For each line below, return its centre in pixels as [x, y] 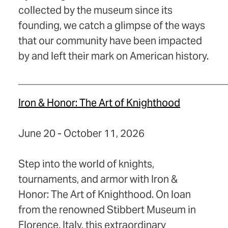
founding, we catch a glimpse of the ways [112, 26]
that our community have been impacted [110, 41]
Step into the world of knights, [86, 164]
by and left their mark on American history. [113, 56]
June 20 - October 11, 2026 [81, 134]
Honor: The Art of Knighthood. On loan [105, 195]
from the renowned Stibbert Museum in [107, 210]
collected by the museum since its [95, 10]
